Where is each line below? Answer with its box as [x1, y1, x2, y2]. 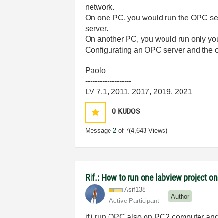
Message [85, 127, 113, 134]
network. [85, 3, 115, 11]
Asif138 [124, 186, 146, 193]
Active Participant [109, 197, 160, 204]
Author [171, 192, 190, 200]
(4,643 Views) [129, 127, 168, 134]
